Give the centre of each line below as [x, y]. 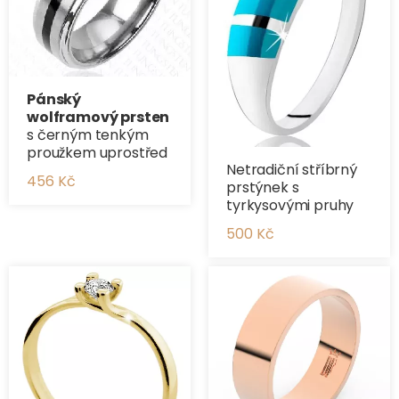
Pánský [54, 100]
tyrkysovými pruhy [290, 205]
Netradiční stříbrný [292, 169]
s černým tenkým [88, 135]
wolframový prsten [98, 118]
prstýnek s [263, 187]
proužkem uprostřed [98, 153]
